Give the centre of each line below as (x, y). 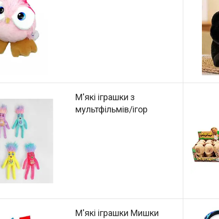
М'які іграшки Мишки (117, 213)
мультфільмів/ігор (112, 109)
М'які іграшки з (105, 97)
